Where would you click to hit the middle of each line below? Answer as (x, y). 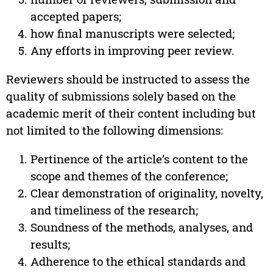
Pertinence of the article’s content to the (139, 159)
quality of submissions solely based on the (121, 96)
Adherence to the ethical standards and (138, 261)
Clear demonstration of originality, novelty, (147, 193)
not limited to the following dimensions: (114, 130)
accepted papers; (76, 16)
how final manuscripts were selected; (132, 34)
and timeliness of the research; (114, 210)
